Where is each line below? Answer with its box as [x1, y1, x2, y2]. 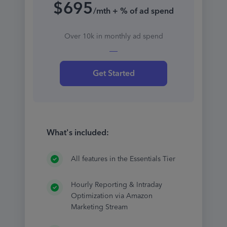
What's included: [46, 126, 109, 140]
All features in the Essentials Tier [70, 153, 175, 165]
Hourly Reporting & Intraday [70, 179, 162, 191]
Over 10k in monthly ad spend [64, 30, 163, 43]
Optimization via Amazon [70, 190, 153, 202]
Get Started [92, 66, 135, 81]
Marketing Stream [70, 201, 128, 213]
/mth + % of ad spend [93, 4, 174, 18]
